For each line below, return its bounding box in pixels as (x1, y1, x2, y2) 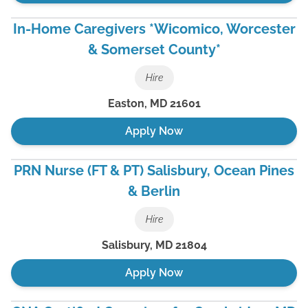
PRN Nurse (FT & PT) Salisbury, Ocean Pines (14, 162, 294, 179)
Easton (107, 97, 144, 110)
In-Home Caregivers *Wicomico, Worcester (12, 21, 296, 37)
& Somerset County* (87, 41, 221, 58)
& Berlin (128, 183, 180, 199)
